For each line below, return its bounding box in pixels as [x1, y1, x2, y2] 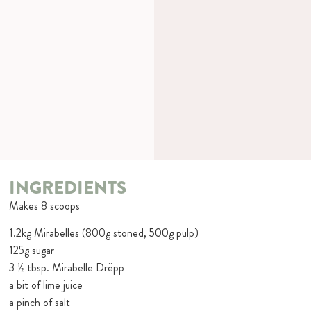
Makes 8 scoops [9, 197, 81, 214]
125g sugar [9, 242, 55, 259]
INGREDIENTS [9, 174, 127, 201]
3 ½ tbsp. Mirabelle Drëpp [9, 260, 125, 276]
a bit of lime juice [9, 277, 83, 294]
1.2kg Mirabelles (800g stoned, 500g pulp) [9, 225, 199, 242]
